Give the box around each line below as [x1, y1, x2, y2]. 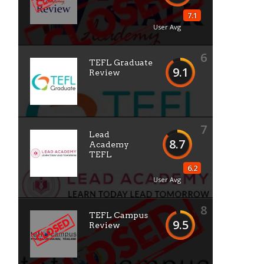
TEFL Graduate [89, 58, 153, 67]
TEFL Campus [89, 210, 148, 220]
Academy [89, 140, 129, 149]
